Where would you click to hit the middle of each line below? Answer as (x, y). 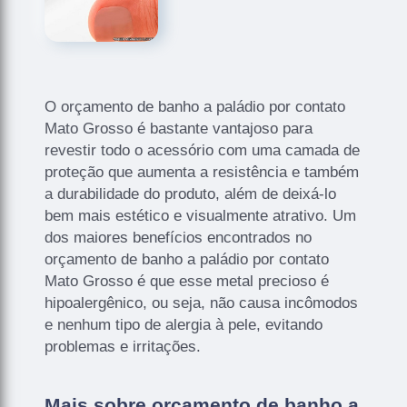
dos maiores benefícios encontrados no (179, 237)
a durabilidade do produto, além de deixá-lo (191, 194)
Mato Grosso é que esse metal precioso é (187, 281)
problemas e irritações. (123, 346)
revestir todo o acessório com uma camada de (203, 150)
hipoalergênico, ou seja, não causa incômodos (202, 303)
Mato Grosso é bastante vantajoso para (179, 128)
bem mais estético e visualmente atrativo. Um (201, 215)
